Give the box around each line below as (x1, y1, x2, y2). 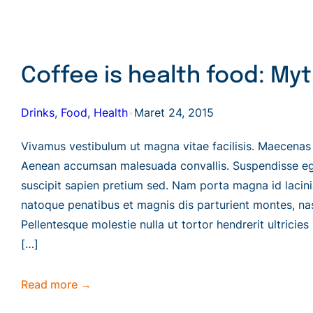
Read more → (21, 277, 92, 291)
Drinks (21, 105, 54, 119)
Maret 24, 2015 (134, 105, 214, 119)
